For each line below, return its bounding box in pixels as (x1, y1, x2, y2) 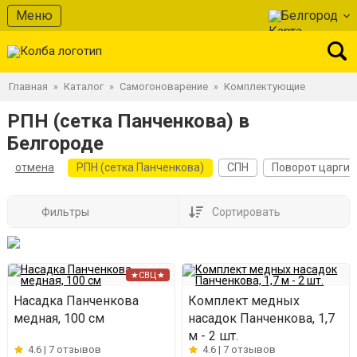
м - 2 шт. (188, 328, 239, 344)
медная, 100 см (14, 311, 104, 327)
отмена (15, 161, 54, 174)
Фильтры (41, 205, 89, 218)
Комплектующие (224, 80, 305, 92)
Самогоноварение (120, 80, 208, 92)
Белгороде (7, 132, 104, 155)
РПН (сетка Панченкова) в (7, 110, 249, 132)
